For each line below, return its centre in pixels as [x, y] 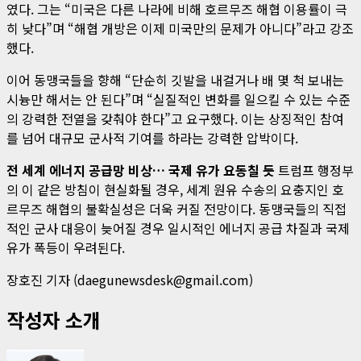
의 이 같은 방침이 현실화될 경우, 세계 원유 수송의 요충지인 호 [175, 189]
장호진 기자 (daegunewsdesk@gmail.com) [130, 279]
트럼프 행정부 [314, 170]
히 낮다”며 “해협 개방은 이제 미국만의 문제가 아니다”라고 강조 [180, 28]
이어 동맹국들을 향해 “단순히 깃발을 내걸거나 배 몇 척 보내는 [175, 79]
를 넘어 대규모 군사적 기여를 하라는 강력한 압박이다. [152, 137]
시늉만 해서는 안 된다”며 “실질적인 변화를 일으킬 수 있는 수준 [178, 99]
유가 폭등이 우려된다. [66, 247]
